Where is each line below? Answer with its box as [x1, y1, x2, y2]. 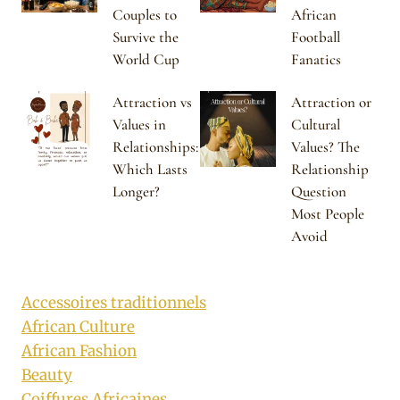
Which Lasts [112, 160, 187, 179]
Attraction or [291, 93, 371, 112]
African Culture [21, 317, 135, 337]
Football [291, 28, 340, 47]
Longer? [112, 182, 160, 202]
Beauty [21, 365, 72, 386]
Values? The [291, 137, 360, 157]
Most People [291, 204, 364, 224]
